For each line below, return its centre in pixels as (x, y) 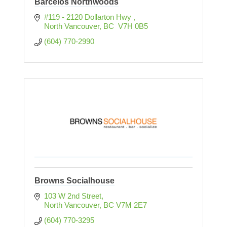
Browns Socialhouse (74, 181)
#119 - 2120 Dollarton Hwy (88, 17)
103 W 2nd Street (72, 196)
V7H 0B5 (132, 26)
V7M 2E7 (131, 205)
